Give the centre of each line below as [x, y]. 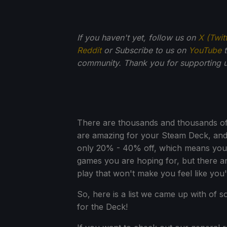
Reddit [89, 50]
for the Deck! [102, 206]
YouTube [205, 50]
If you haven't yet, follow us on [138, 37]
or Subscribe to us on [145, 50]
